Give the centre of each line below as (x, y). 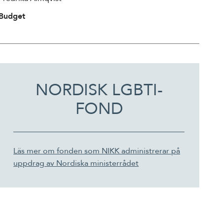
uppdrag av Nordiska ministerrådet (76, 163)
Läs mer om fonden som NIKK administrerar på (97, 151)
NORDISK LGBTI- (99, 90)
